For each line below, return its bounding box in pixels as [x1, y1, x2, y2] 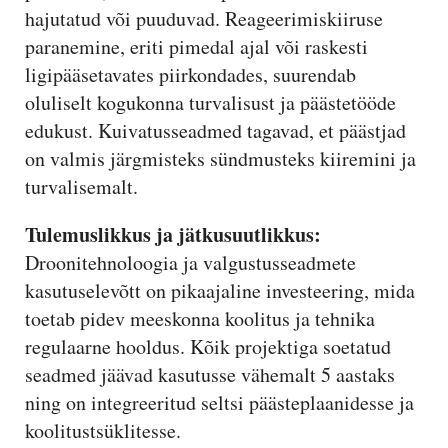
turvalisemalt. [25, 173, 138, 200]
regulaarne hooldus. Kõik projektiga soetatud [25, 333, 391, 360]
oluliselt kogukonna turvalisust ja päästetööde [25, 89, 396, 116]
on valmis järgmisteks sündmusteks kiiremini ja [25, 145, 416, 172]
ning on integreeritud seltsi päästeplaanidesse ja [25, 389, 414, 416]
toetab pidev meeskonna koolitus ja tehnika [25, 305, 375, 332]
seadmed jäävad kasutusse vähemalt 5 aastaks [25, 361, 395, 388]
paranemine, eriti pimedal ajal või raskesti [25, 33, 368, 60]
